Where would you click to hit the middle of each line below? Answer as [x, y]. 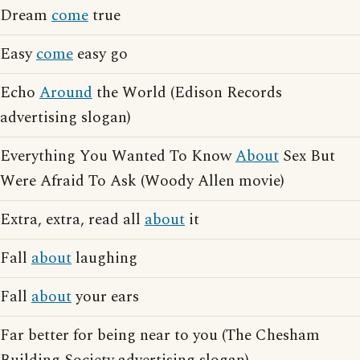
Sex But [307, 156]
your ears [105, 297]
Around [66, 93]
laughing [104, 258]
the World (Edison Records [187, 93]
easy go [100, 54]
